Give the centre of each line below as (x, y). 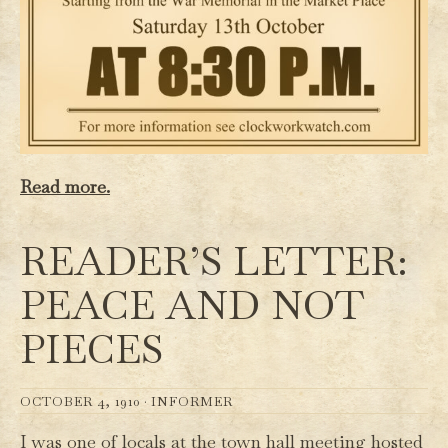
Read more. (65, 186)
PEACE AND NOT (191, 304)
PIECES (91, 348)
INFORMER (192, 401)
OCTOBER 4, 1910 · (85, 401)
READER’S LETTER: (213, 260)
